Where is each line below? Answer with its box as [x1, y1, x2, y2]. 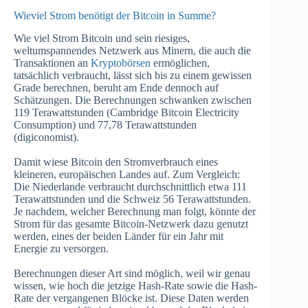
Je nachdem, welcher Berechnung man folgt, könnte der [14, 205, 256, 217]
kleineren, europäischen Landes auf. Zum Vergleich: [14, 168, 240, 180]
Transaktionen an [14, 56, 91, 69]
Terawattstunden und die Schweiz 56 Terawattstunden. [14, 192, 251, 205]
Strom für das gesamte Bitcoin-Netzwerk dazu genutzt [14, 217, 248, 230]
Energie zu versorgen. [14, 242, 109, 254]
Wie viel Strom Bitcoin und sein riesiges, [14, 32, 190, 44]
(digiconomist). [14, 131, 79, 143]
